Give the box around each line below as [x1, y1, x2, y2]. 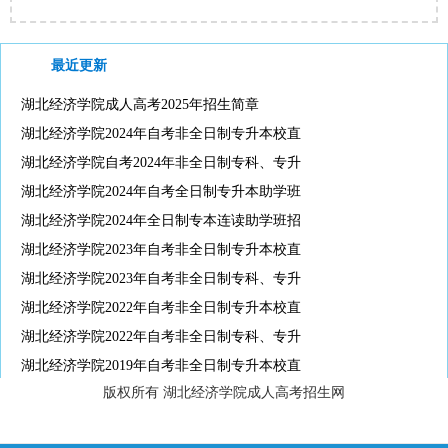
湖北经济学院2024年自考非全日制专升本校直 [21, 125, 301, 141]
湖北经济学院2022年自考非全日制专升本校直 [21, 299, 301, 315]
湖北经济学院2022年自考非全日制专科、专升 [21, 328, 301, 344]
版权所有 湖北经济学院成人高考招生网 [103, 384, 345, 400]
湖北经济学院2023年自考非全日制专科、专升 [21, 270, 301, 286]
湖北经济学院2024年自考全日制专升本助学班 [21, 183, 301, 199]
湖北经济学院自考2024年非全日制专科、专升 [21, 154, 301, 170]
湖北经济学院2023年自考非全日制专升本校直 [21, 241, 301, 257]
